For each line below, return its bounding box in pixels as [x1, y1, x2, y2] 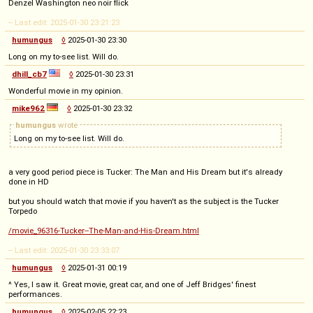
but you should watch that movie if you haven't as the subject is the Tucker [8, 196, 279, 206]
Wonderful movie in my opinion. [8, 85, 123, 96]
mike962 [12, 103, 45, 113]
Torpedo [8, 205, 37, 216]
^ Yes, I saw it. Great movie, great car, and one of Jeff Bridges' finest [8, 279, 256, 289]
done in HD [8, 176, 49, 187]
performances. [8, 289, 62, 299]
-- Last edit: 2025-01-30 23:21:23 [8, 17, 119, 27]
